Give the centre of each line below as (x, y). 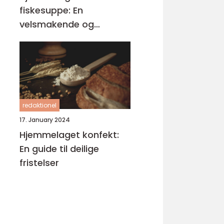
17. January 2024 (45, 120)
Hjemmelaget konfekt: (69, 135)
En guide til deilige (59, 149)
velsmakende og (57, 24)
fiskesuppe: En (51, 10)
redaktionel (39, 105)
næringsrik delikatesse (70, 38)
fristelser (39, 163)
